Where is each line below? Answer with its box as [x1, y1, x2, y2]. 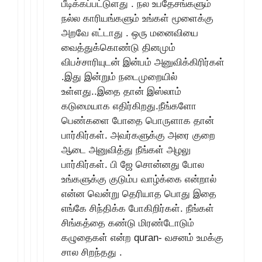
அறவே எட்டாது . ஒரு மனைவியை [61, 27, 198, 39]
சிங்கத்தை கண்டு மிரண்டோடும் [61, 217, 194, 229]
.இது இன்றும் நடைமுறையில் [61, 71, 177, 82]
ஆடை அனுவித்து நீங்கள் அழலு [61, 144, 191, 156]
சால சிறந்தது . [61, 246, 122, 258]
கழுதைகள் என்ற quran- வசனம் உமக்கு [61, 232, 223, 243]
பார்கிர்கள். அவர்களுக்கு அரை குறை [61, 129, 215, 141]
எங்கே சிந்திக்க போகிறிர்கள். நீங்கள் [61, 202, 214, 214]
